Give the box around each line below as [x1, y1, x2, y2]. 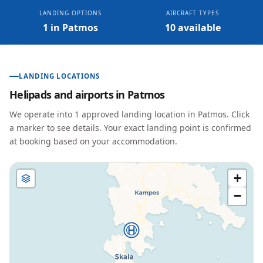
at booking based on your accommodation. [9, 136, 177, 147]
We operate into [9, 109, 75, 120]
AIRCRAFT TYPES [166, 9, 219, 17]
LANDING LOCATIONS [19, 72, 100, 80]
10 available [164, 21, 221, 34]
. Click [227, 109, 249, 120]
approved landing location [79, 109, 186, 120]
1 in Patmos [43, 21, 98, 34]
